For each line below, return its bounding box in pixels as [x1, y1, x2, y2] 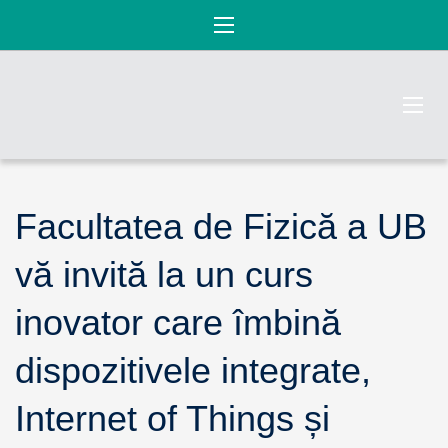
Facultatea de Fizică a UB [15, 206, 427, 247]
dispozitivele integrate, [15, 350, 371, 391]
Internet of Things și [15, 398, 330, 439]
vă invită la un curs [15, 254, 313, 295]
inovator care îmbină [15, 302, 341, 343]
